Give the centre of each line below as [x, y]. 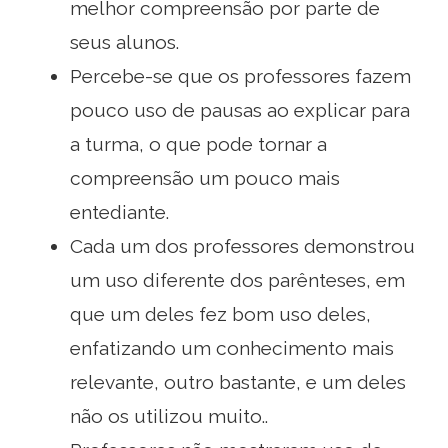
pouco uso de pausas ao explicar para [240, 109]
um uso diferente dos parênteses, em [237, 279]
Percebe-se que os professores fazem [240, 75]
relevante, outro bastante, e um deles [238, 381]
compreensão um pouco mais [205, 177]
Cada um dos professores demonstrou [242, 245]
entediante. [119, 211]
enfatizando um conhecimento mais [232, 347]
